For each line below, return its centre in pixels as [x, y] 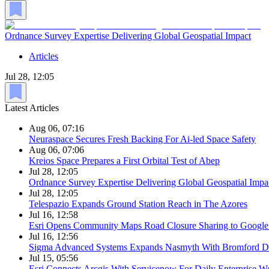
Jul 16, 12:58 [53, 215]
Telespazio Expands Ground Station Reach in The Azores [138, 204]
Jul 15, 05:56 [53, 258]
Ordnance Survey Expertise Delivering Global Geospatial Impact [128, 36]
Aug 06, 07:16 [56, 128]
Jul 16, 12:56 [53, 237]
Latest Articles [32, 108]
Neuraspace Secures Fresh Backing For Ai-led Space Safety [142, 139]
